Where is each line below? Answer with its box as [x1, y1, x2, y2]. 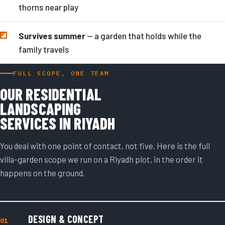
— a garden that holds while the [85, 30, 201, 41]
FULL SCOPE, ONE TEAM [13, 69, 110, 77]
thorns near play [18, 2, 78, 13]
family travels [18, 44, 69, 54]
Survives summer [18, 30, 85, 41]
